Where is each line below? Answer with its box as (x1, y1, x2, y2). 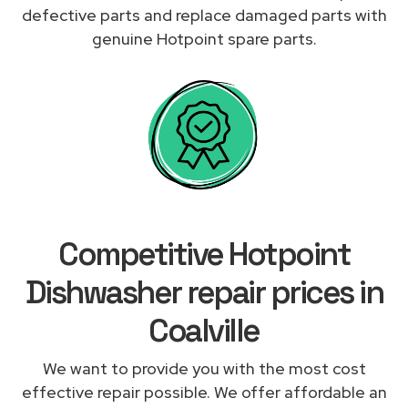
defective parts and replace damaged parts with (21, 4, 387, 25)
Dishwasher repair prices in (25, 271, 383, 312)
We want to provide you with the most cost (42, 357, 366, 379)
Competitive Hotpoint (58, 233, 350, 274)
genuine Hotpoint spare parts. (91, 27, 317, 49)
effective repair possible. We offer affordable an (21, 381, 387, 403)
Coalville (148, 310, 260, 351)
